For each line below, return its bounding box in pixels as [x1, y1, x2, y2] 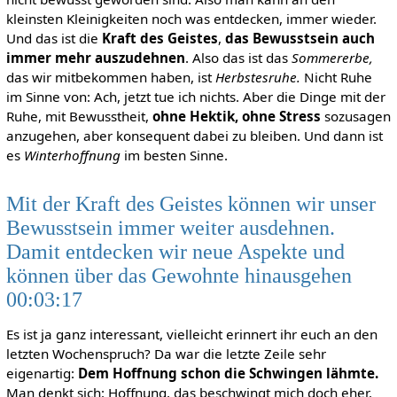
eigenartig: [5, 364, 78, 383]
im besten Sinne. [120, 145, 228, 164]
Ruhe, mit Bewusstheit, [5, 106, 152, 125]
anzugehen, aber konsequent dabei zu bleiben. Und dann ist [5, 126, 383, 144]
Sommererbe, [291, 48, 373, 66]
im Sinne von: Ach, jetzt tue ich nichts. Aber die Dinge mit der [5, 87, 385, 105]
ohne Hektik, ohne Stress [152, 106, 321, 125]
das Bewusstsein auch [224, 28, 375, 47]
